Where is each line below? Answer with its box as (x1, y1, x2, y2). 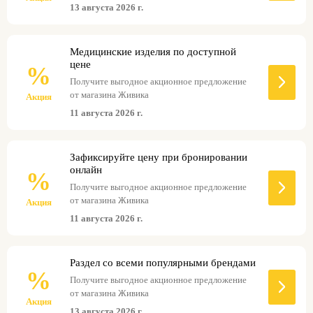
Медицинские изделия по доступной (70, 45, 236, 57)
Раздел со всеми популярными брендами (70, 256, 256, 268)
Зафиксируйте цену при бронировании (70, 151, 247, 163)
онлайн (70, 163, 102, 175)
